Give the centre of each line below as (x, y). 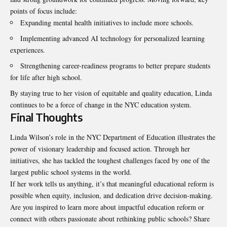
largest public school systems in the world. (71, 172)
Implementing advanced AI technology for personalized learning (112, 38)
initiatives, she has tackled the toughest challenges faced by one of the (110, 161)
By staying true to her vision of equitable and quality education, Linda (111, 93)
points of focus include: (44, 11)
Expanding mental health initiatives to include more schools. (107, 22)
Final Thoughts (46, 117)
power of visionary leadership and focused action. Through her (100, 149)
